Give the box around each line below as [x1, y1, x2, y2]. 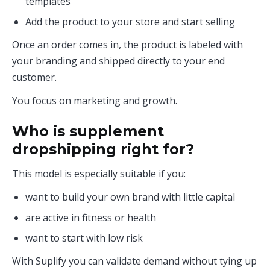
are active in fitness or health [25, 211, 156, 224]
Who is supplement [12, 122, 164, 140]
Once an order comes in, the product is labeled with [12, 38, 243, 51]
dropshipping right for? [12, 140, 194, 158]
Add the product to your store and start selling [25, 15, 235, 28]
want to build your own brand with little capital [25, 190, 235, 204]
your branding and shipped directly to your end [12, 54, 225, 67]
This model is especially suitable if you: [12, 167, 186, 180]
